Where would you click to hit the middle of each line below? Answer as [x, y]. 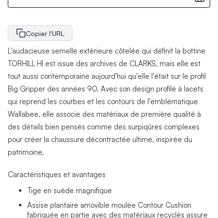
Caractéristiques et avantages [57, 175]
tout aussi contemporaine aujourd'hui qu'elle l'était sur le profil [107, 76]
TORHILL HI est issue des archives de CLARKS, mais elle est [104, 64]
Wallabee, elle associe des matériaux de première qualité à [104, 114]
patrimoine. [26, 152]
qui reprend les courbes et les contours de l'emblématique [103, 102]
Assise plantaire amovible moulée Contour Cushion [109, 205]
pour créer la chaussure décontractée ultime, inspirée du [100, 140]
